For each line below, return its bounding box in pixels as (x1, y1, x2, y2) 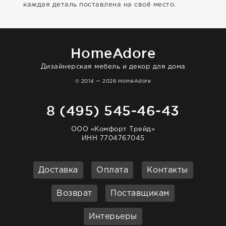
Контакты (146, 166, 188, 174)
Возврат (56, 190, 92, 197)
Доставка (38, 166, 78, 174)
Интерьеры (89, 213, 137, 220)
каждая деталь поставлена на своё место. (23, 2, 176, 8)
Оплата (96, 166, 128, 174)
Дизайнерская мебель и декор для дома (40, 64, 186, 70)
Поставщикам (110, 190, 169, 197)
